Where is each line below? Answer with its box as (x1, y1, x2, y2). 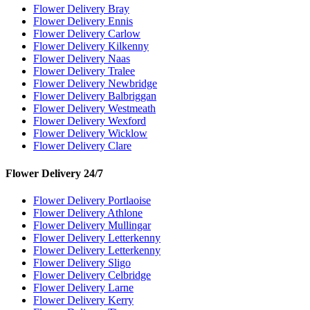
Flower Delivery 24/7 (6, 167, 103, 179)
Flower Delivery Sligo (33, 256, 131, 268)
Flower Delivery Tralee (33, 65, 135, 77)
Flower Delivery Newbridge (33, 77, 157, 90)
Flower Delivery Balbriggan (33, 90, 156, 102)
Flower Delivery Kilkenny (33, 40, 149, 53)
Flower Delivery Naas (33, 53, 130, 65)
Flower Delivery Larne (33, 281, 134, 293)
